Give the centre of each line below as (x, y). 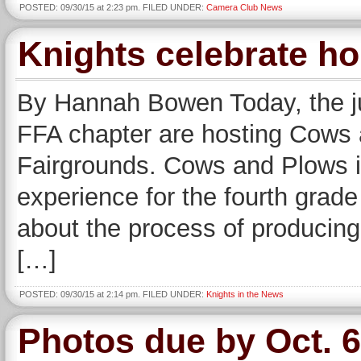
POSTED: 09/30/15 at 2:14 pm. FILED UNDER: (113, 294)
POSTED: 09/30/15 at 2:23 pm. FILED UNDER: (113, 7)
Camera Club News (245, 7)
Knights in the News (245, 294)
